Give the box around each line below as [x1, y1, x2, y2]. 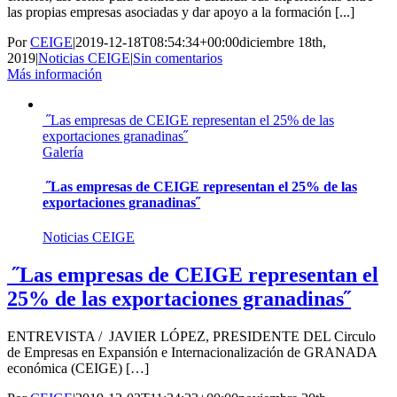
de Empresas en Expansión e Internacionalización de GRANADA [7, 345, 377, 361]
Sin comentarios [133, 50, 222, 66]
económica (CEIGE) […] [7, 361, 149, 377]
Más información [7, 66, 102, 82]
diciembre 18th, [239, 34, 326, 50]
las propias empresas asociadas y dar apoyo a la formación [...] [7, 4, 354, 19]
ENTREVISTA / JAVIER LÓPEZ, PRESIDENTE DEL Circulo [7, 329, 376, 345]
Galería [43, 144, 83, 160]
